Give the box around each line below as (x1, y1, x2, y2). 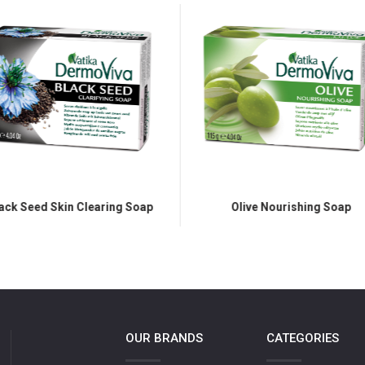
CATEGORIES (266, 331, 339, 346)
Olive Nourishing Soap (230, 200, 350, 214)
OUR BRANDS (125, 331, 203, 346)
